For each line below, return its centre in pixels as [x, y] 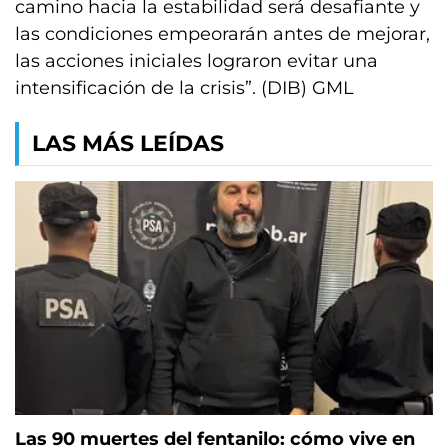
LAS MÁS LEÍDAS [128, 143]
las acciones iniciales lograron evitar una [196, 61]
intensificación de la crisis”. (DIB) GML [184, 88]
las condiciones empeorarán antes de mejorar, [222, 34]
